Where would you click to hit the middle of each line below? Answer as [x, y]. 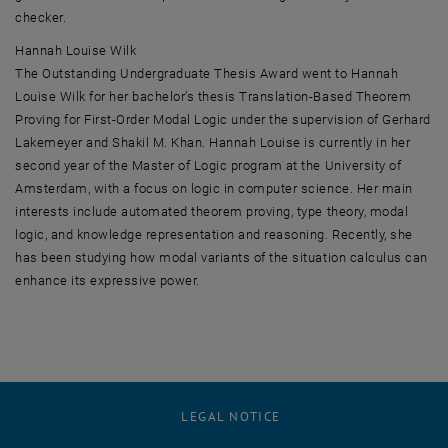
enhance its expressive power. [107, 280]
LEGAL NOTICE [231, 416]
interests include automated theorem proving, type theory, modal [212, 211]
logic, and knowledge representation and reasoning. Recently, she [214, 234]
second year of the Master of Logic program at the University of [208, 165]
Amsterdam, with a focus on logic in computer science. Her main [214, 188]
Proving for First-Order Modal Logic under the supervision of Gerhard [223, 119]
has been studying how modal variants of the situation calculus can [221, 257]
